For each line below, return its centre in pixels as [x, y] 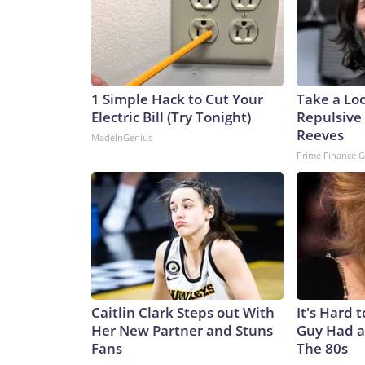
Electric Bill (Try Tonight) [171, 117]
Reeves [320, 135]
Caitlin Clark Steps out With [183, 313]
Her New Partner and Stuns [182, 331]
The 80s [322, 349]
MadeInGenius [122, 138]
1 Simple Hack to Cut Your [177, 99]
